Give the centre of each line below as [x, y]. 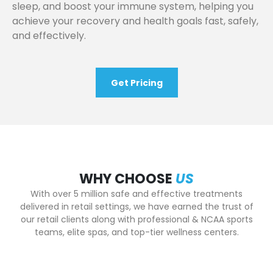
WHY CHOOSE [127, 179]
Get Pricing [136, 83]
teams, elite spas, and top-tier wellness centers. [136, 232]
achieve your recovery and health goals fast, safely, [135, 21]
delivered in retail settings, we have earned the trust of [136, 206]
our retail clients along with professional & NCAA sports [136, 219]
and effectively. [49, 35]
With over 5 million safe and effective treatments [136, 193]
